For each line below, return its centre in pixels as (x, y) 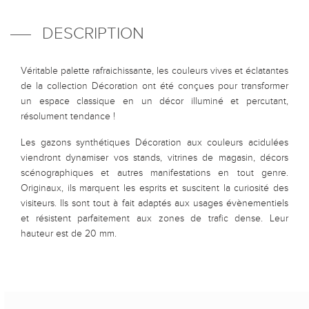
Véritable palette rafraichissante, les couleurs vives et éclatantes (154, 71)
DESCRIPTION (93, 34)
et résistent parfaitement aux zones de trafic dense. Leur (154, 219)
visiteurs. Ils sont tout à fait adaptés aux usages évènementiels (154, 204)
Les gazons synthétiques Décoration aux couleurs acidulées (154, 143)
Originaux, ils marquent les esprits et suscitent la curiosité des (154, 189)
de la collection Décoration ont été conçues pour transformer (154, 87)
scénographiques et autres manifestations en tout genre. (154, 173)
